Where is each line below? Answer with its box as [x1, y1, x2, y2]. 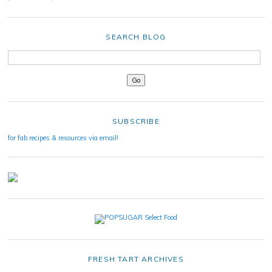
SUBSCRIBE [112, 116, 160, 126]
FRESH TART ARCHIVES [88, 254, 184, 263]
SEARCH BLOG [106, 32, 166, 41]
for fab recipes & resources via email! [8, 133, 118, 142]
